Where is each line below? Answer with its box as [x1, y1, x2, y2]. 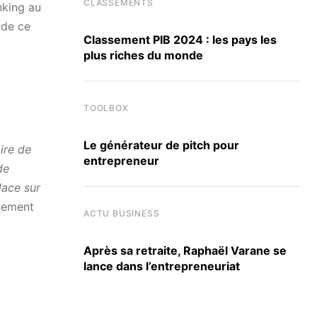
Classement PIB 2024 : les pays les [83, 32, 277, 47]
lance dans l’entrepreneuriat [83, 259, 240, 274]
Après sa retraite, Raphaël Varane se [83, 243, 287, 258]
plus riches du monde [83, 47, 203, 62]
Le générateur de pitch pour [83, 138, 239, 153]
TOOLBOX [83, 102, 129, 113]
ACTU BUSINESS [83, 208, 160, 219]
